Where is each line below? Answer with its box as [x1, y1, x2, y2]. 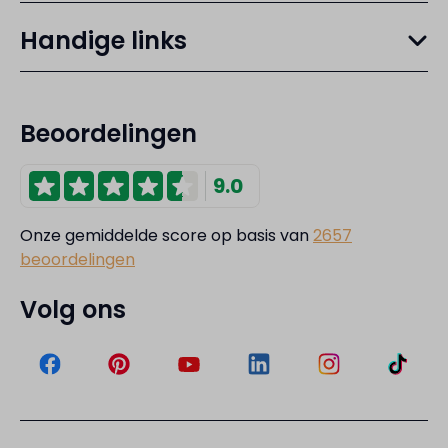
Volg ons [20, 293, 126, 327]
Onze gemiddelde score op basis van [20, 224, 313, 248]
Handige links [20, 24, 187, 58]
